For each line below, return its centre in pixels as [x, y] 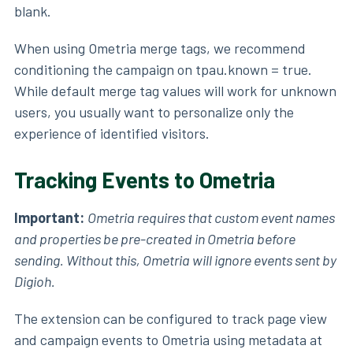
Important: [51, 218]
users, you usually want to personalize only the [154, 112]
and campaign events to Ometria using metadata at [168, 340]
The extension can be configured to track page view [171, 319]
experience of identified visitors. [112, 134]
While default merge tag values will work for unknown [175, 91]
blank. [33, 11]
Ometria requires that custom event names [211, 218]
